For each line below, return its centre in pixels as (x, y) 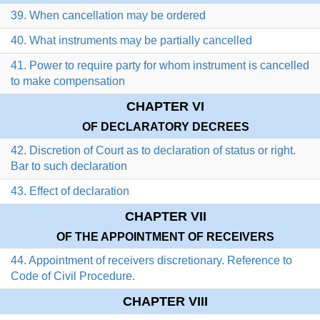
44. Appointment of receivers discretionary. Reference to (151, 261)
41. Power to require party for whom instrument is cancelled (160, 66)
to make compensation (68, 81)
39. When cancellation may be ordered (108, 16)
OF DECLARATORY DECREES (165, 127)
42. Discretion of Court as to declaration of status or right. (153, 151)
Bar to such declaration (69, 166)
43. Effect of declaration (70, 191)
